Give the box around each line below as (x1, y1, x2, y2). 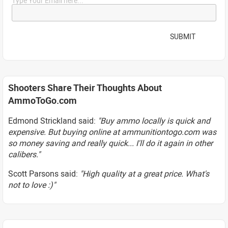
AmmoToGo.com (8, 94, 77, 106)
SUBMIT (170, 32, 195, 42)
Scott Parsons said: (8, 167, 80, 179)
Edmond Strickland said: (8, 115, 98, 126)
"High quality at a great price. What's (80, 167, 209, 179)
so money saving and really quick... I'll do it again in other (8, 137, 213, 149)
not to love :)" (8, 179, 55, 190)
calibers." (8, 148, 40, 160)
